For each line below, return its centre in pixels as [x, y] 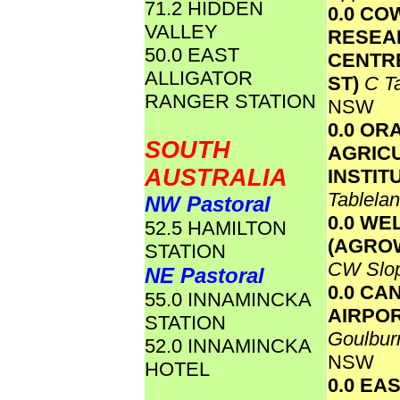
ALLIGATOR [199, 78]
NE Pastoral [204, 275]
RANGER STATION [230, 101]
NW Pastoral [208, 204]
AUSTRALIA [216, 178]
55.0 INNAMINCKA [228, 300]
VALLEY [181, 32]
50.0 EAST [192, 55]
